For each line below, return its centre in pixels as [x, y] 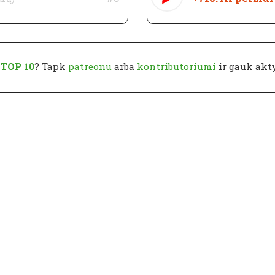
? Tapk [51, 66]
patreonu [90, 66]
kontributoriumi [176, 66]
